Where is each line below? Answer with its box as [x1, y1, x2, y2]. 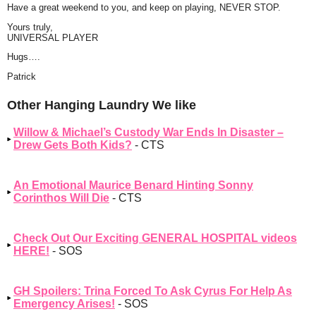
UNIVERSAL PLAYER [7, 32, 98, 43]
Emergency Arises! [13, 297, 115, 310]
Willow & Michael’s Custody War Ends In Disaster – [13, 126, 284, 138]
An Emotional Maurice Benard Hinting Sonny [13, 178, 253, 191]
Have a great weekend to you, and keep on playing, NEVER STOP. [7, 1, 281, 13]
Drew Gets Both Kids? [13, 138, 132, 151]
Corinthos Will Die [13, 191, 109, 204]
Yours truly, [7, 21, 53, 32]
